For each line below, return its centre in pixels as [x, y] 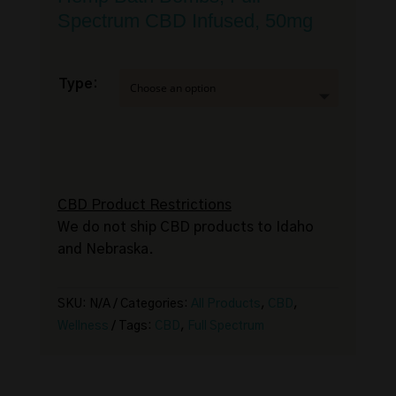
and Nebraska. [105, 250]
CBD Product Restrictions [144, 206]
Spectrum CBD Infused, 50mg [185, 21]
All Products [225, 305]
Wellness [83, 327]
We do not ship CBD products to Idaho [185, 228]
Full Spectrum [225, 327]
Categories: [155, 305]
